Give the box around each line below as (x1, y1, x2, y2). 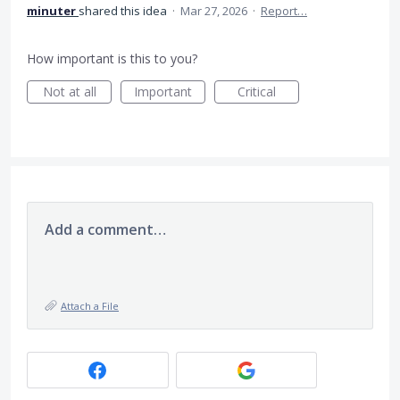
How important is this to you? (27, 50, 197, 68)
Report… (261, 3, 307, 20)
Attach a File (61, 299, 119, 313)
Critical (237, 83, 276, 101)
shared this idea (79, 3, 170, 20)
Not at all (42, 83, 96, 101)
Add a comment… (45, 220, 166, 240)
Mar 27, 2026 (180, 3, 247, 20)
